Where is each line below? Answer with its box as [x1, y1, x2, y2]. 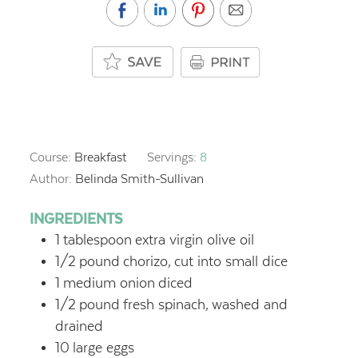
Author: [29, 170, 75, 186]
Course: [29, 149, 74, 165]
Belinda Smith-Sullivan [74, 170, 204, 186]
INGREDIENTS [29, 210, 122, 227]
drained [54, 317, 103, 334]
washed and [211, 296, 288, 312]
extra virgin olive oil [134, 231, 254, 248]
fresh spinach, [122, 296, 209, 312]
